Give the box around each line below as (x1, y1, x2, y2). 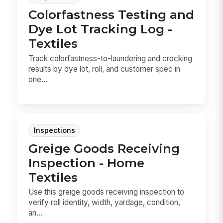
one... (28, 74, 48, 84)
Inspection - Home (28, 155, 145, 170)
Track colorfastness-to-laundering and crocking (28, 53, 193, 63)
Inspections (33, 125, 75, 135)
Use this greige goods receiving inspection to (28, 187, 185, 197)
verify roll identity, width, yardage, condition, (28, 198, 181, 208)
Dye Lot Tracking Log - (28, 21, 173, 37)
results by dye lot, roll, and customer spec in (28, 64, 181, 74)
